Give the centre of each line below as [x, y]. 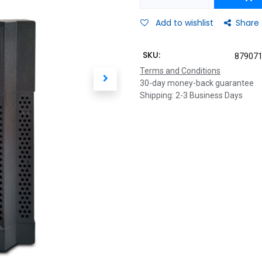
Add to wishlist [185, 23]
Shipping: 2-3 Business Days [191, 95]
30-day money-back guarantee [197, 83]
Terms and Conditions [180, 71]
